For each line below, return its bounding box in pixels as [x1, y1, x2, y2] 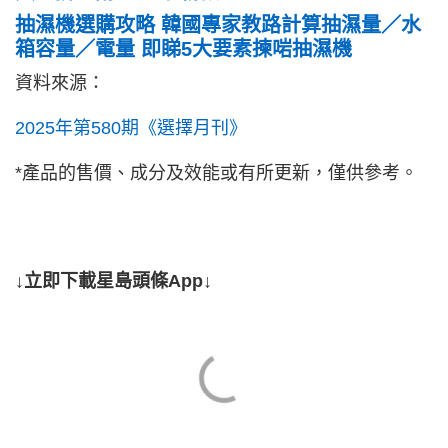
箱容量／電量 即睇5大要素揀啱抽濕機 [15, 38, 352, 61]
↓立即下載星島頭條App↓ [15, 271, 212, 292]
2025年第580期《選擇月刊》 [15, 118, 247, 139]
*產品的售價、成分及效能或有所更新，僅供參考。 [15, 163, 418, 184]
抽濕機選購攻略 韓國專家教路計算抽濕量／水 [15, 14, 421, 37]
